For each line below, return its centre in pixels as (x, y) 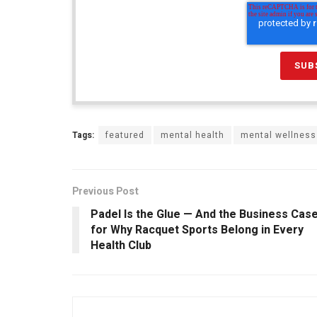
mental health (192, 136)
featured (125, 136)
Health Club (121, 246)
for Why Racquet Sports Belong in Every (197, 230)
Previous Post (105, 192)
